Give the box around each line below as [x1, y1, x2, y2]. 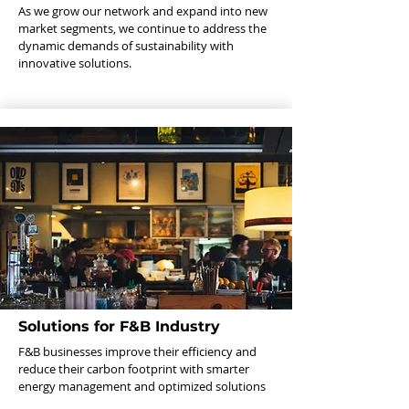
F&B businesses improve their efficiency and [18, 343, 257, 360]
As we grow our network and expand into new [18, 3, 267, 19]
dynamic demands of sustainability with [18, 37, 234, 54]
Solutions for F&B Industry [18, 318, 220, 335]
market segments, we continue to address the [18, 20, 267, 37]
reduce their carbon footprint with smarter [18, 361, 249, 377]
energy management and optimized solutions [18, 378, 266, 394]
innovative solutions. [18, 55, 131, 71]
